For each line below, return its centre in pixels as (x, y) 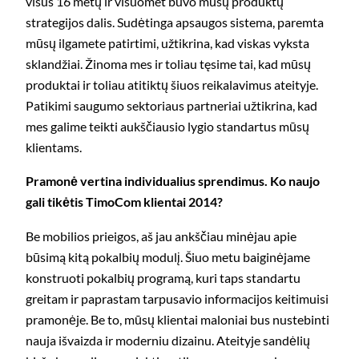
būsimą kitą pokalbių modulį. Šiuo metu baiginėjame (168, 256)
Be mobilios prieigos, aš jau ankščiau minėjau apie (161, 236)
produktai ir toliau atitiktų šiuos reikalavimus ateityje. (172, 85)
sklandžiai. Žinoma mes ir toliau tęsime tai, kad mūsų (168, 64)
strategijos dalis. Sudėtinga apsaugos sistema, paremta (175, 22)
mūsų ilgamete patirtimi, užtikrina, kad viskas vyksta (167, 43)
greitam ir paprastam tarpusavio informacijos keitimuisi (177, 298)
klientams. (54, 147)
